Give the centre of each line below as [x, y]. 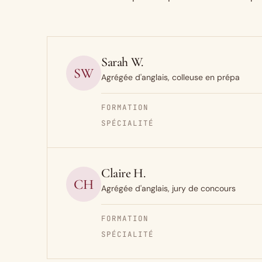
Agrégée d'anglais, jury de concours [168, 188]
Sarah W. [122, 62]
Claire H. [123, 173]
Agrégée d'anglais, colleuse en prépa [170, 77]
